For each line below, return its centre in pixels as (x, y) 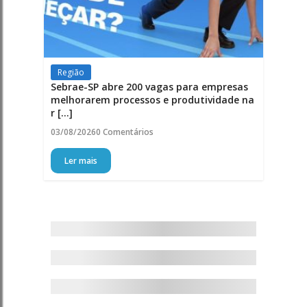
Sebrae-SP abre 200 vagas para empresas (149, 87)
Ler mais (81, 161)
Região (71, 73)
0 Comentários (124, 132)
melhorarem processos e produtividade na (152, 100)
